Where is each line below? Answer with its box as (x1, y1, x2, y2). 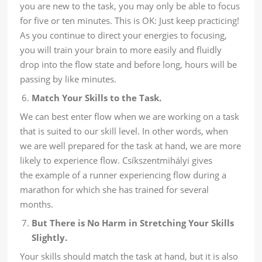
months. (20, 198, 54, 211)
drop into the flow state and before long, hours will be (20, 58, 237, 71)
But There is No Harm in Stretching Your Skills (32, 217, 235, 229)
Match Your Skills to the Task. (32, 92, 162, 104)
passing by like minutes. (20, 73, 117, 85)
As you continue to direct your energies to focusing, (20, 29, 227, 42)
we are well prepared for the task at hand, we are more (20, 140, 242, 152)
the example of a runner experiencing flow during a (20, 169, 227, 181)
